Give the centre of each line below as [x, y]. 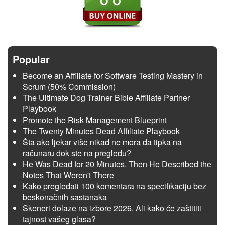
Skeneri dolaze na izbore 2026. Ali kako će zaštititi [112, 208]
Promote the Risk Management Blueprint [95, 120]
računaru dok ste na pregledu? [77, 153]
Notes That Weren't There [68, 175]
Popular [31, 59]
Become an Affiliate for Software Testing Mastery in [113, 75]
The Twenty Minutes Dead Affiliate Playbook [101, 131]
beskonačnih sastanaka [65, 197]
